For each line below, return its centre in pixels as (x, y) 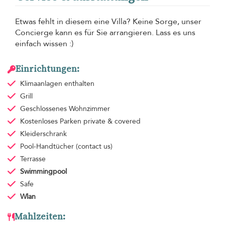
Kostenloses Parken (51, 122)
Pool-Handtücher (48, 147)
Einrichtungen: (47, 69)
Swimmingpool (43, 172)
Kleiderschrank (43, 134)
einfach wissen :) (44, 44)
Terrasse (33, 159)
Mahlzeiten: (40, 217)
